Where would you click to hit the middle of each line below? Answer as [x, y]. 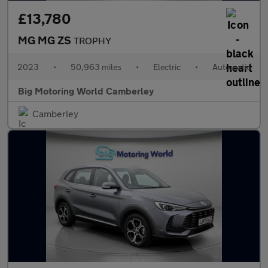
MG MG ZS [46, 40]
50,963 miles [96, 67]
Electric [167, 67]
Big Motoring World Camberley [86, 91]
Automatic [232, 67]
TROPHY [92, 40]
